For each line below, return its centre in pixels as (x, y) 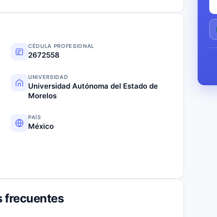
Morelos (42, 95)
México (41, 126)
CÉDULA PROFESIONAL (61, 46)
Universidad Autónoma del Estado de (93, 86)
